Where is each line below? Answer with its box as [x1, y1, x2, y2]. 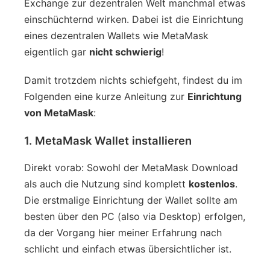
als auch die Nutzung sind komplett [24, 177, 189, 190]
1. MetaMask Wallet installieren [24, 133, 192, 147]
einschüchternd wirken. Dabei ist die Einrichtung [24, 13, 243, 25]
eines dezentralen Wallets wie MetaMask [24, 29, 209, 42]
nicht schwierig [89, 45, 162, 58]
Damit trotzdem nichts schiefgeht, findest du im [24, 74, 242, 86]
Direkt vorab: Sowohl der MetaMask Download [24, 161, 238, 174]
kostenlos [189, 177, 235, 190]
